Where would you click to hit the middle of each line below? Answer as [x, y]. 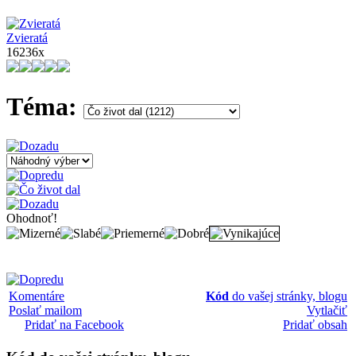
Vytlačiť [327, 310]
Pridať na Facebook [74, 324]
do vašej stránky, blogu [288, 296]
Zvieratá [27, 37]
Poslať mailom [45, 310]
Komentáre [37, 296]
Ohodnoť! [32, 218]
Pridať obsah [315, 324]
